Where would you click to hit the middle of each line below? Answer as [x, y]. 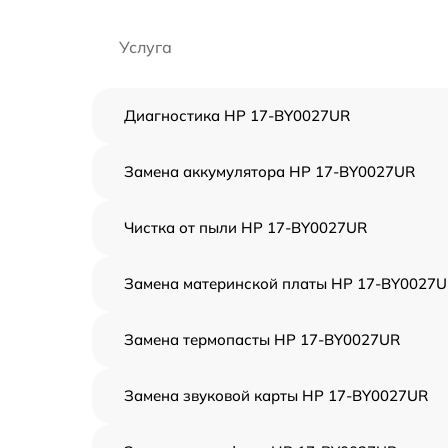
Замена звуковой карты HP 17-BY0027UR [276, 395]
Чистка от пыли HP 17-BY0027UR [245, 227]
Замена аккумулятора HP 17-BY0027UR [269, 171]
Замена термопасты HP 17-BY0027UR [262, 339]
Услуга [145, 47]
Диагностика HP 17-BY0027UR [237, 115]
